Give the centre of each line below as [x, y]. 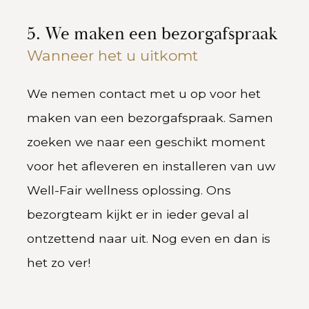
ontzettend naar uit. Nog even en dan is [148, 239]
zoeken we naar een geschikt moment [146, 142]
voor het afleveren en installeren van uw [151, 166]
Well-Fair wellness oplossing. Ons [129, 190]
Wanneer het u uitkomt [112, 56]
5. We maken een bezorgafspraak [152, 34]
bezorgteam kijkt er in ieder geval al [138, 215]
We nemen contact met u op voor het [143, 94]
